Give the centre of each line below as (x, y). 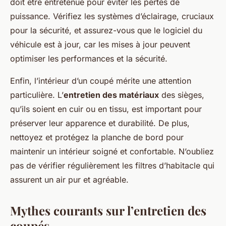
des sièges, (182, 95)
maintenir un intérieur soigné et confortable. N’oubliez (112, 152)
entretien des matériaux (111, 95)
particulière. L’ (37, 95)
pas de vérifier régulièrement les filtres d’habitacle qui (112, 166)
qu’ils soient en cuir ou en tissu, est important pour (106, 109)
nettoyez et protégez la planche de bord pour (97, 137)
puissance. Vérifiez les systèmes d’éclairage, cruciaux (112, 16)
